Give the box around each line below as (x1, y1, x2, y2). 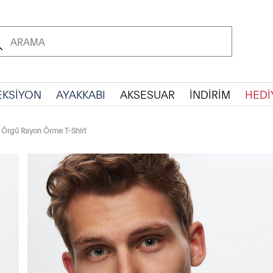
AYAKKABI (55, 87, 105, 101)
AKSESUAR (119, 87, 175, 101)
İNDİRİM (189, 87, 230, 101)
